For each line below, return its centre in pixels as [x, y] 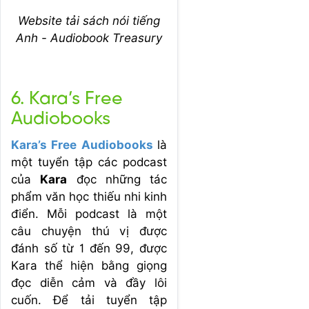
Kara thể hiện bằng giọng [89, 265]
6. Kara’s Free [67, 99]
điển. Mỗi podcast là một [89, 213]
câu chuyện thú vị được [89, 231]
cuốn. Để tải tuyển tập [89, 300]
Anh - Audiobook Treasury [89, 38]
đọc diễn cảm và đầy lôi [89, 282]
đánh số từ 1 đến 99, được [89, 248]
